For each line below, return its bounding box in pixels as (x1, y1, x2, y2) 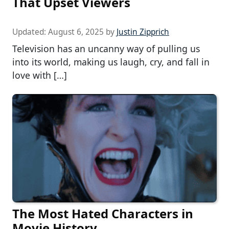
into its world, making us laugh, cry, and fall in (12, 56, 210, 68)
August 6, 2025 (48, 27, 104, 38)
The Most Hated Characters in (12, 205, 193, 222)
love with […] (12, 69, 67, 82)
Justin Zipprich (117, 27, 169, 38)
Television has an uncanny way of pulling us (12, 42, 200, 55)
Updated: (12, 27, 48, 38)
